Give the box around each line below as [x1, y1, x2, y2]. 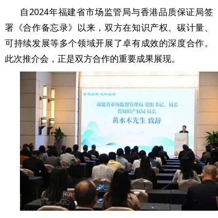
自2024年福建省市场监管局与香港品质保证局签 [20, 6, 213, 18]
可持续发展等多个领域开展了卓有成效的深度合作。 [5, 37, 213, 49]
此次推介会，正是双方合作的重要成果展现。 [5, 53, 180, 65]
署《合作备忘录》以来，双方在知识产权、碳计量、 [5, 21, 213, 34]
